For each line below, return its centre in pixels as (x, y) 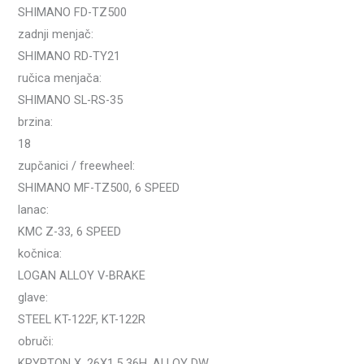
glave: (33, 298)
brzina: (36, 122)
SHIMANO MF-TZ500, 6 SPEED (99, 188)
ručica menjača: (60, 78)
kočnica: (40, 254)
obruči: (36, 342)
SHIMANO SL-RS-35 (71, 100)
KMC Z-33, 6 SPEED (70, 232)
